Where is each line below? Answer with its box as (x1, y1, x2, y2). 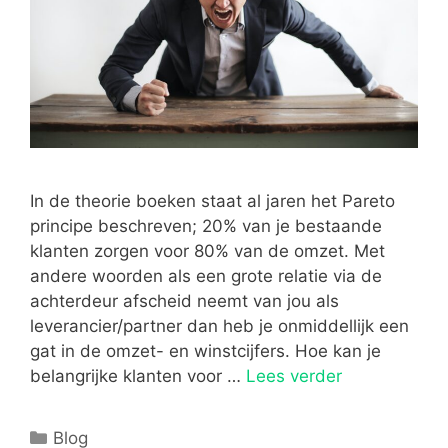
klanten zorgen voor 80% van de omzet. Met (30, 240, 385, 261)
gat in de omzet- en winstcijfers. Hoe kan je (30, 340, 381, 361)
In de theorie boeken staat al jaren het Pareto (30, 190, 395, 211)
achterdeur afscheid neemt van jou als (30, 290, 339, 311)
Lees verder (246, 365, 342, 386)
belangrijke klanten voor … (30, 365, 246, 386)
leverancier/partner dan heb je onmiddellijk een (30, 315, 409, 336)
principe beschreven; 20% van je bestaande (30, 215, 382, 236)
